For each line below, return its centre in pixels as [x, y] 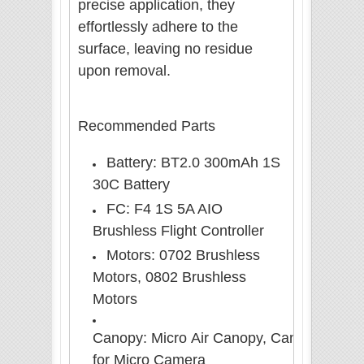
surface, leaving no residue [165, 49]
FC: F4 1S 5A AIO [165, 209]
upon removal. [124, 71]
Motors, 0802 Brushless [169, 277]
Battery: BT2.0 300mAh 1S [193, 163]
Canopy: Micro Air [153, 338]
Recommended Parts [147, 126]
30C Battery [131, 185]
